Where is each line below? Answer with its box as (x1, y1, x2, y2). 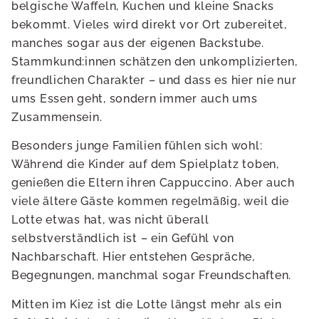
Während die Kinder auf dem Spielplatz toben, (11, 157, 279, 172)
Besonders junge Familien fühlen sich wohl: (11, 139, 263, 153)
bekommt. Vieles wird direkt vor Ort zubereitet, (11, 17, 287, 31)
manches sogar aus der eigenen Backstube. (11, 36, 264, 50)
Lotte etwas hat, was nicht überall (11, 213, 209, 227)
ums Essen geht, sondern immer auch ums (11, 91, 258, 105)
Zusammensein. (11, 110, 103, 124)
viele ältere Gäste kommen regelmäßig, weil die (11, 194, 290, 209)
